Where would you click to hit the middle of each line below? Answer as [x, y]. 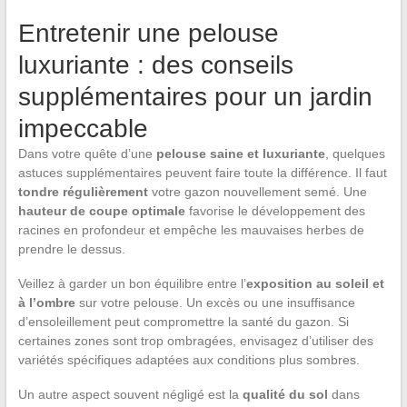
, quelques [355, 153]
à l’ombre [46, 302]
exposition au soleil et [315, 283]
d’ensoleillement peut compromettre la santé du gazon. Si [183, 321]
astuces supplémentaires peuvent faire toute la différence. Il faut [202, 172]
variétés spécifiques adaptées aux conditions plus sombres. [189, 359]
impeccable [83, 128]
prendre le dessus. [71, 248]
